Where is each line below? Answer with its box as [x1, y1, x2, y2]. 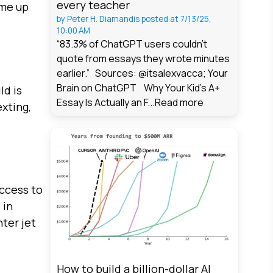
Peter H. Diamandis [67, 13, 140, 25]
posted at [141, 13, 179, 25]
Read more [155, 96, 204, 110]
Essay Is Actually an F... [57, 96, 155, 110]
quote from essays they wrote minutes [57, 52, 230, 66]
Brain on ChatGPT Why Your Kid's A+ [57, 81, 221, 95]
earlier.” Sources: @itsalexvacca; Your [57, 66, 229, 80]
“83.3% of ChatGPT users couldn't [57, 37, 208, 51]
